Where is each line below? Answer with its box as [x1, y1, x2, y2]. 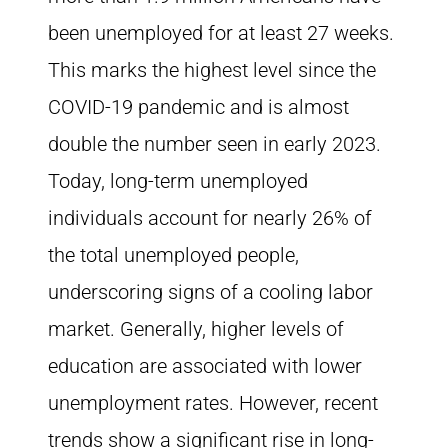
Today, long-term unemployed [48, 169, 308, 193]
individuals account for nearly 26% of [48, 206, 372, 230]
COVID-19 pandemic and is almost [48, 95, 349, 119]
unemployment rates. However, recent [48, 391, 378, 415]
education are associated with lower [48, 354, 362, 378]
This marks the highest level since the [48, 58, 376, 82]
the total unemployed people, [48, 243, 299, 267]
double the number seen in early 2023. [48, 132, 381, 156]
